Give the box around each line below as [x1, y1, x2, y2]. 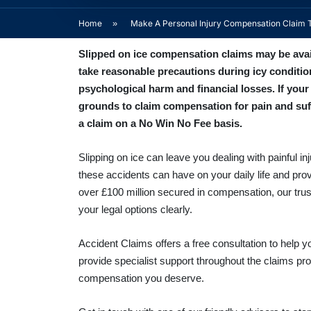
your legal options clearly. [78, 203, 192, 216]
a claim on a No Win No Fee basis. [78, 117, 242, 130]
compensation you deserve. [78, 272, 204, 285]
